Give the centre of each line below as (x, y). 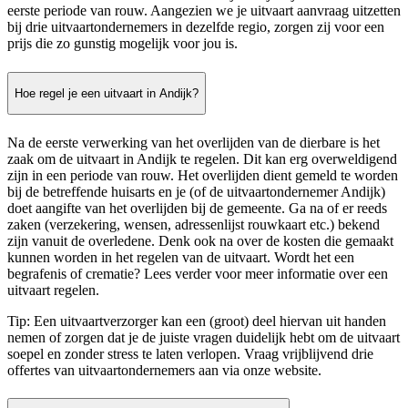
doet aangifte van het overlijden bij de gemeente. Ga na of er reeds (197, 208)
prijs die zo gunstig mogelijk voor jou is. (122, 44)
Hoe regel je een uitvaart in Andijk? (107, 94)
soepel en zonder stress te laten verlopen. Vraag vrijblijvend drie (190, 353)
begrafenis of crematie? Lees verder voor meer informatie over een (198, 273)
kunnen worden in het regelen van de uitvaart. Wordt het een (181, 257)
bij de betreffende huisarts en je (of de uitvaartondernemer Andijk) (196, 191)
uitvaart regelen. (53, 290)
